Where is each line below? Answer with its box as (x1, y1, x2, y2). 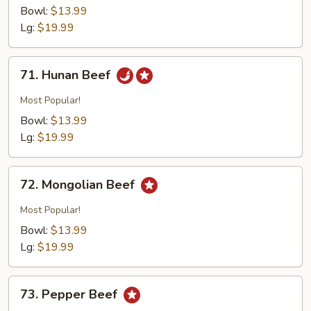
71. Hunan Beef (20, 67, 114, 84)
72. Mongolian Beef (20, 176, 138, 194)
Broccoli (8, 19, 47, 34)
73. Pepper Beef (20, 286, 121, 303)
